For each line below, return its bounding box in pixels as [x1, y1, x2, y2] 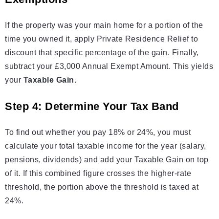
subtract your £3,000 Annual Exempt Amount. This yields [5, 62, 213, 71]
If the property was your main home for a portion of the [5, 21, 203, 30]
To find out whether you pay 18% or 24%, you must [5, 128, 191, 137]
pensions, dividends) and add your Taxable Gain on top [5, 155, 209, 164]
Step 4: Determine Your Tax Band [5, 100, 179, 113]
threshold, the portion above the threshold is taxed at [5, 183, 198, 192]
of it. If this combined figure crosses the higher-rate [5, 169, 191, 178]
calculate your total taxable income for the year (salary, [5, 142, 206, 151]
